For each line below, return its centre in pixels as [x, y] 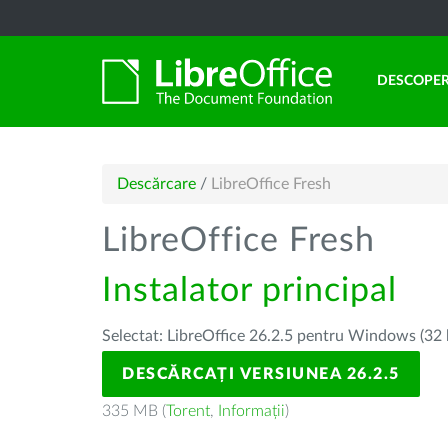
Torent [188, 411]
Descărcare [156, 184]
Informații [251, 411]
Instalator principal [249, 291]
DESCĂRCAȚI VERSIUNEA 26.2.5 [261, 374]
